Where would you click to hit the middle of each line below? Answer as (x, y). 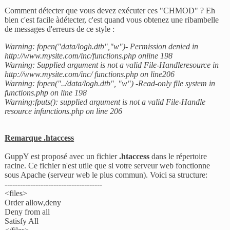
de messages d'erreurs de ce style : (60, 29)
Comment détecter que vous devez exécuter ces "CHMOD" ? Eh (110, 11)
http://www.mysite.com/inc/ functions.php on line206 (90, 74)
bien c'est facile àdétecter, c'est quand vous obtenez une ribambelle (112, 20)
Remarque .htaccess (40, 138)
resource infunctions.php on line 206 (64, 111)
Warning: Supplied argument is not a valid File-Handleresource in (112, 65)
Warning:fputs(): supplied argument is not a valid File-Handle (105, 102)
